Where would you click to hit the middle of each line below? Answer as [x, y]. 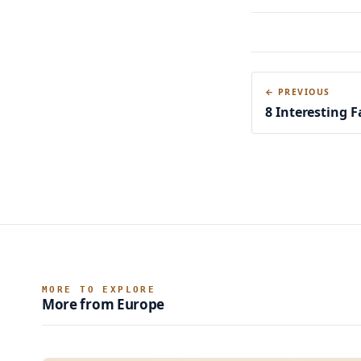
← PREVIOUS [298, 91]
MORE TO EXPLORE [99, 289]
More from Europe [104, 304]
